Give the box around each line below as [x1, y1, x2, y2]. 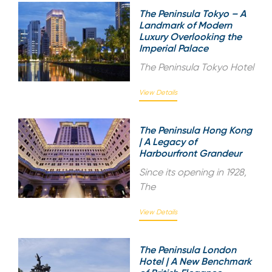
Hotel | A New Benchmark [139, 255, 251, 267]
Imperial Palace [139, 42, 208, 54]
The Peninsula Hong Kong [139, 124, 252, 136]
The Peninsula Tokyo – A [139, 7, 246, 19]
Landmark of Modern [139, 19, 232, 31]
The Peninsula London [139, 243, 236, 256]
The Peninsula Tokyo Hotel [139, 61, 254, 73]
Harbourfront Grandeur [139, 147, 242, 159]
